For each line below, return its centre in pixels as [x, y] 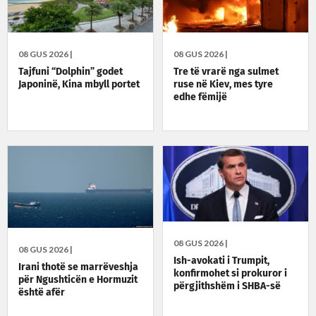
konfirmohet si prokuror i [231, 274]
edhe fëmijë [201, 98]
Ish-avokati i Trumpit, [222, 261]
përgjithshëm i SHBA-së [227, 287]
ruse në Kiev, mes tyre [224, 85]
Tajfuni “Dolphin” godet [71, 72]
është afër [42, 292]
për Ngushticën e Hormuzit [78, 280]
